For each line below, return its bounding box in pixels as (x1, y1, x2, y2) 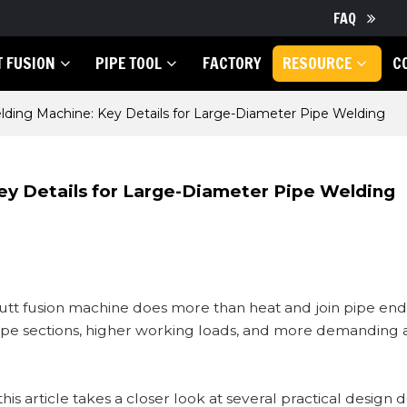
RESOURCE (283, 52, 352, 74)
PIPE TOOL (95, 52, 163, 74)
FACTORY (202, 52, 262, 74)
